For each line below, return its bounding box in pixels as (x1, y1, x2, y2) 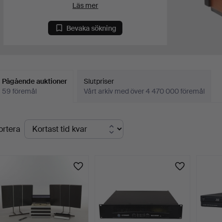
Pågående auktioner (2, 77, 67, 86)
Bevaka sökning (66, 23, 117, 33)
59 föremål (2, 87, 37, 96)
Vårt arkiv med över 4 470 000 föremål (84, 87, 205, 96)
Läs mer (72, 1, 99, 10)
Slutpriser (84, 77, 114, 86)
